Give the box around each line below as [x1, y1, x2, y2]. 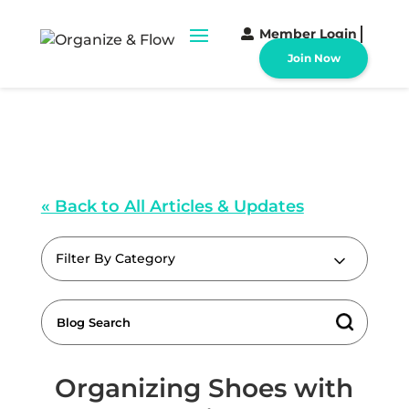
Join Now [287, 51, 341, 65]
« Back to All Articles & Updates [40, 196, 304, 216]
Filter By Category [55, 250, 175, 267]
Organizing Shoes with [55, 372, 354, 404]
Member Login [259, 26, 358, 42]
